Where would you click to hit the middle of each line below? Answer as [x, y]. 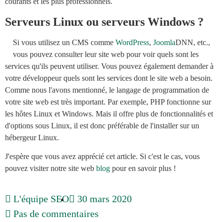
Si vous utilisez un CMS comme [64, 42]
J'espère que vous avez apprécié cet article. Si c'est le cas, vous [102, 156]
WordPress [132, 42]
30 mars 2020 [105, 199]
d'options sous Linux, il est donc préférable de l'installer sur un [102, 125]
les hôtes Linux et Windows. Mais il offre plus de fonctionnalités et [109, 113]
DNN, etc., [193, 42]
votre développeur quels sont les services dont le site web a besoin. [109, 78]
